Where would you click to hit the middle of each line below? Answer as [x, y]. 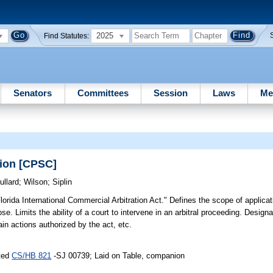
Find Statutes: [67, 36]
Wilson [36, 182]
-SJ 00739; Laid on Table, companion [118, 255]
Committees [103, 93]
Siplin [62, 182]
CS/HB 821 [32, 255]
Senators [33, 93]
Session [170, 93]
